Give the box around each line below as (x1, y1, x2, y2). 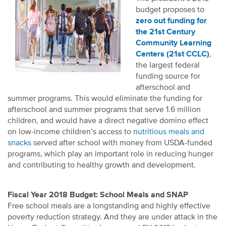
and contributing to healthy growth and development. (8, 161, 196, 169)
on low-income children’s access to (8, 128, 133, 136)
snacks (8, 139, 31, 147)
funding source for (136, 72, 200, 81)
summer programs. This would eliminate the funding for (8, 94, 202, 103)
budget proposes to (136, 6, 204, 14)
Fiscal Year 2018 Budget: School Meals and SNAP (8, 191, 188, 199)
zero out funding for (136, 17, 207, 25)
